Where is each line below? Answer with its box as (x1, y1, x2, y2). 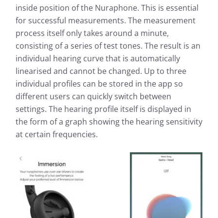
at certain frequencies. (16, 129, 98, 140)
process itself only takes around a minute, (16, 28, 169, 39)
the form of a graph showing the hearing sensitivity (16, 116, 202, 127)
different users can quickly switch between (16, 91, 171, 102)
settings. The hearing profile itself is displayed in (16, 104, 191, 115)
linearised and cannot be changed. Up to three (16, 66, 186, 77)
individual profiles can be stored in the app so (16, 78, 183, 90)
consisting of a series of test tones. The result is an (16, 40, 200, 52)
